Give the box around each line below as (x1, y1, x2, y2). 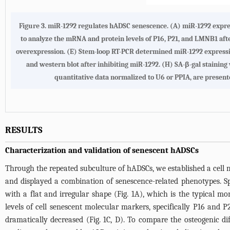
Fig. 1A (117, 189, 140, 199)
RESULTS (5, 124, 43, 136)
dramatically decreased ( (5, 215, 89, 224)
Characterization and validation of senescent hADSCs (5, 145, 199, 155)
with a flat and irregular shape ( (5, 189, 118, 199)
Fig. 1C (89, 215, 111, 224)
